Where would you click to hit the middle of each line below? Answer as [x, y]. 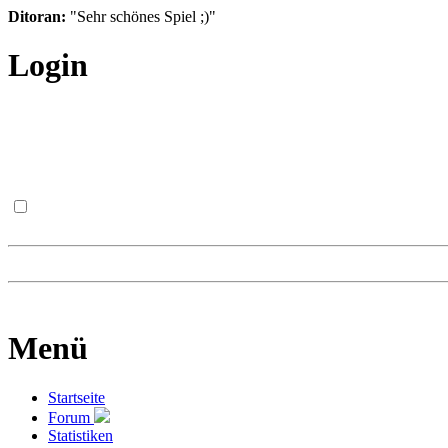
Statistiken [80, 435]
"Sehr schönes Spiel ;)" [141, 16]
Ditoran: [37, 16]
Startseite [76, 397]
